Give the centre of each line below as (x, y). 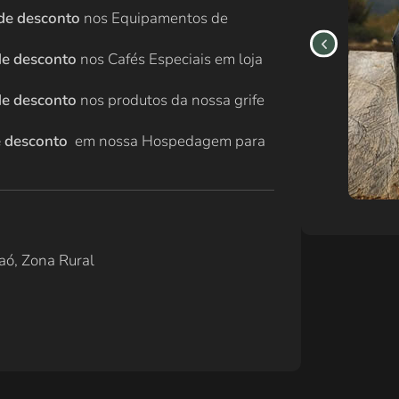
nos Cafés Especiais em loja (170, 60)
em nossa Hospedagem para (167, 142)
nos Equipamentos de (154, 19)
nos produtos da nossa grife (171, 101)
